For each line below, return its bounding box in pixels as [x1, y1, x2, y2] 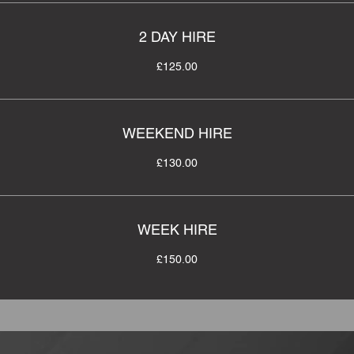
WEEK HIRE [137, 221, 217, 238]
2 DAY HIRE [138, 28, 216, 45]
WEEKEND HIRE [122, 125, 232, 141]
